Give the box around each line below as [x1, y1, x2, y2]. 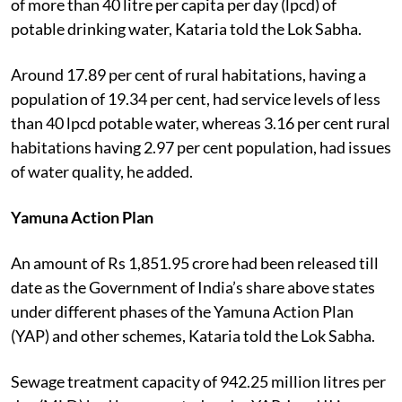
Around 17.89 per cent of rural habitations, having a [11, 64, 366, 84]
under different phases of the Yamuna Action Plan [11, 301, 354, 321]
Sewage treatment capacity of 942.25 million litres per [11, 371, 386, 391]
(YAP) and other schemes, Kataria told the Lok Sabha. [11, 325, 375, 345]
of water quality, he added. [11, 161, 193, 181]
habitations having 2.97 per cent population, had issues [11, 136, 391, 157]
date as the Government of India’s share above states [11, 276, 375, 297]
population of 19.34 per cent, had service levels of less [11, 88, 380, 109]
